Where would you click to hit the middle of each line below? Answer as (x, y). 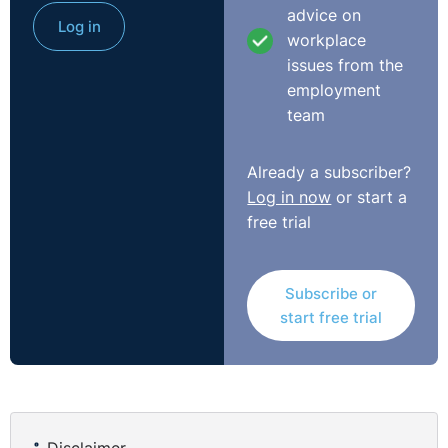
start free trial (330, 317)
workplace (327, 41)
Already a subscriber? (329, 172)
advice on (324, 16)
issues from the (345, 66)
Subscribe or (330, 293)
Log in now (289, 197)
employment (334, 91)
